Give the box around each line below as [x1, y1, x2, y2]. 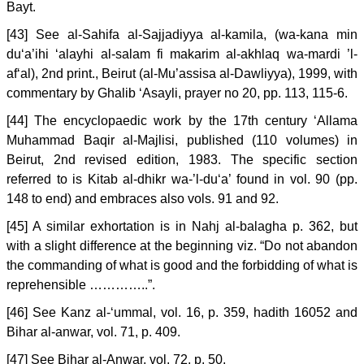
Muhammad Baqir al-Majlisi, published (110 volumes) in [6, 133, 357, 147]
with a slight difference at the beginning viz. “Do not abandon [6, 239, 357, 253]
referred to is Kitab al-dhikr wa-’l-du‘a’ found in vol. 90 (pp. [6, 172, 357, 186]
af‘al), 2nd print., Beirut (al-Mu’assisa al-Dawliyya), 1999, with [6, 67, 357, 80]
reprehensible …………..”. [6, 278, 155, 292]
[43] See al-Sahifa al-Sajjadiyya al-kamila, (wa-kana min [6, 28, 357, 41]
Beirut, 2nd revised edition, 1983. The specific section [6, 153, 357, 167]
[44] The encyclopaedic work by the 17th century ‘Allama [6, 114, 357, 128]
